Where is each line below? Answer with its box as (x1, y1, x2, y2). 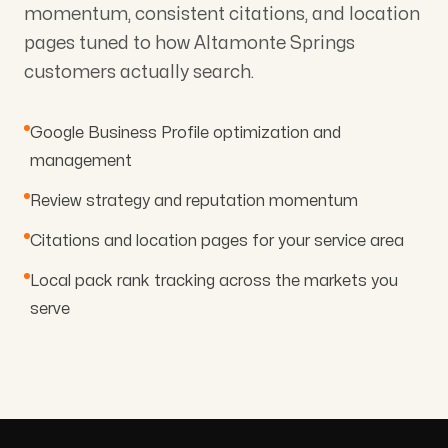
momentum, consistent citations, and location (24, 5, 420, 23)
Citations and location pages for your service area (30, 232, 404, 249)
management (30, 152, 132, 169)
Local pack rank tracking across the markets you (30, 272, 398, 289)
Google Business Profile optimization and (30, 124, 341, 141)
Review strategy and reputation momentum (30, 192, 358, 209)
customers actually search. (24, 63, 254, 81)
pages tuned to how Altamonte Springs (24, 34, 355, 52)
